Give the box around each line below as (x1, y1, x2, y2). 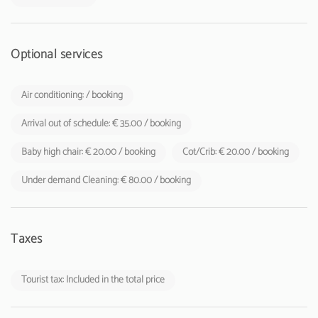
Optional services (11, 43, 104, 65)
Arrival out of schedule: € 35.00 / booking (21, 115, 181, 132)
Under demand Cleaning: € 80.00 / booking (21, 172, 191, 189)
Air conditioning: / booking (21, 87, 123, 104)
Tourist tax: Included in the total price (21, 271, 165, 288)
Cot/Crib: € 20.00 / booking (182, 143, 289, 160)
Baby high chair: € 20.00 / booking (21, 143, 155, 160)
